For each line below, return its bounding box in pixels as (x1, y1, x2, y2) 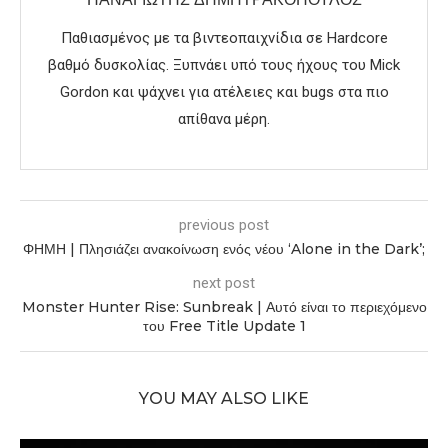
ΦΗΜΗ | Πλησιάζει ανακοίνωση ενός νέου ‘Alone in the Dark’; (23, 239, 425, 258)
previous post (179, 215, 269, 234)
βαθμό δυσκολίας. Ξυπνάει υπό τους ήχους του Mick (48, 55, 400, 74)
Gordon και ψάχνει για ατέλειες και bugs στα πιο (59, 82, 389, 101)
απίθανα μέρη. (178, 109, 270, 128)
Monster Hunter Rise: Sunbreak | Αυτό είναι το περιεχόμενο (21, 297, 427, 316)
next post (193, 273, 255, 292)
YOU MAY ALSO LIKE (139, 388, 309, 408)
